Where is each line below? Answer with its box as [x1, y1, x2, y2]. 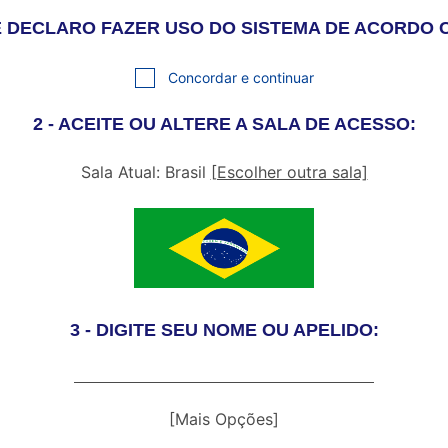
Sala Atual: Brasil [80, 162, 211, 182]
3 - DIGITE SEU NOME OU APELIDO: [69, 320, 379, 340]
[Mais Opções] [169, 409, 279, 429]
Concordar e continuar [167, 68, 314, 86]
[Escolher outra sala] [210, 162, 368, 182]
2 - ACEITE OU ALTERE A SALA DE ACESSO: [32, 114, 416, 134]
